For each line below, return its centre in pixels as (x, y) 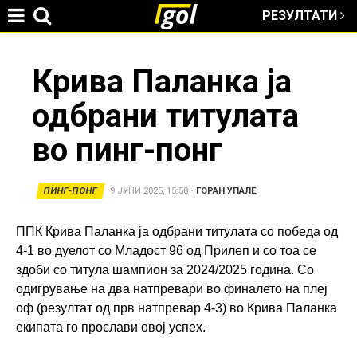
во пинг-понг (127, 150)
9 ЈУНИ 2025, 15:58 (149, 191)
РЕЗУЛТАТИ (301, 16)
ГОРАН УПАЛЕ (227, 191)
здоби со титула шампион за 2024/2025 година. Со (165, 270)
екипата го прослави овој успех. (111, 328)
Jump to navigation (178, 43)
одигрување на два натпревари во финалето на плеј (172, 289)
